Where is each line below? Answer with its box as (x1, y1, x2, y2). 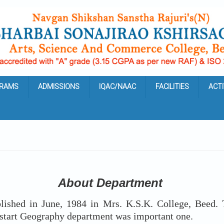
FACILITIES (155, 82, 189, 91)
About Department (58, 176, 166, 190)
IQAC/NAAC (99, 82, 136, 91)
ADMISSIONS (38, 82, 79, 91)
